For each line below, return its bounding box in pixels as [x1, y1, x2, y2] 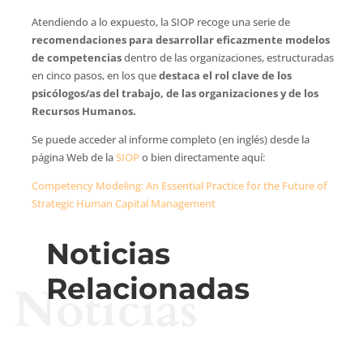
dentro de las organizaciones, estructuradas [123, 49, 334, 65]
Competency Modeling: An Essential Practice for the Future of [31, 177, 327, 193]
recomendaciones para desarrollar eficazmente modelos [31, 32, 330, 47]
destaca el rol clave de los [158, 67, 292, 83]
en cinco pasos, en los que [31, 67, 159, 83]
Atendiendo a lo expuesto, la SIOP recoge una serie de [31, 14, 290, 29]
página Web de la [31, 149, 116, 164]
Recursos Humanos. [31, 103, 136, 118]
